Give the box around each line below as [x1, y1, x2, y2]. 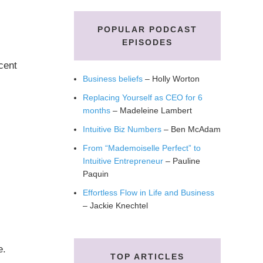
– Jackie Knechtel [83, 201, 148, 210]
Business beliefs [83, 74, 143, 83]
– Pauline [163, 156, 200, 166]
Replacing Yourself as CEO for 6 [83, 93, 203, 102]
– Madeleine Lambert [110, 106, 192, 115]
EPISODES [122, 38, 173, 47]
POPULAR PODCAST [97, 25, 197, 34]
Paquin [83, 169, 109, 178]
